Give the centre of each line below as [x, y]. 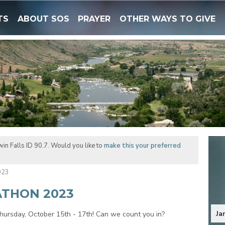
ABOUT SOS [43, 19]
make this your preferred [142, 145]
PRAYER [94, 19]
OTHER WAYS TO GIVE [167, 19]
